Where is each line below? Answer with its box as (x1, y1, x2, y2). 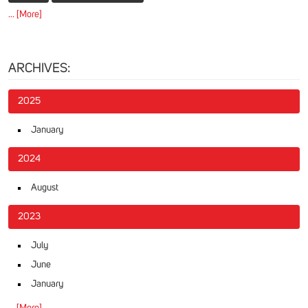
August (31, 183, 58, 193)
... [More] (8, 9, 42, 19)
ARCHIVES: (8, 61, 70, 75)
